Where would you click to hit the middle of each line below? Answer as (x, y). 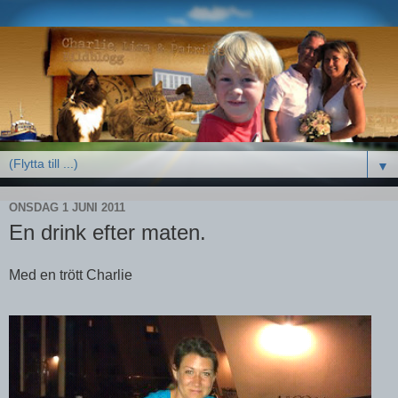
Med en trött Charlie (71, 275)
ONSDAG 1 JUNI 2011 (67, 208)
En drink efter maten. (107, 232)
